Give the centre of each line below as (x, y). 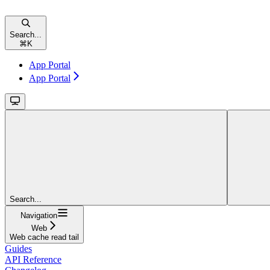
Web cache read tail (44, 237)
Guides (18, 249)
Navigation (39, 216)
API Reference (33, 260)
